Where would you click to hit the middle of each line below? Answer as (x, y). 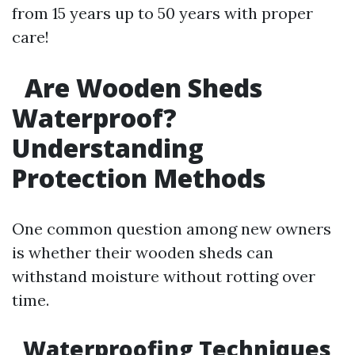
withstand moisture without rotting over (164, 276)
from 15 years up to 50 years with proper (162, 13)
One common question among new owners (172, 229)
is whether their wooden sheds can (143, 252)
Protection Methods (139, 178)
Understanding (108, 148)
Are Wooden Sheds (140, 88)
